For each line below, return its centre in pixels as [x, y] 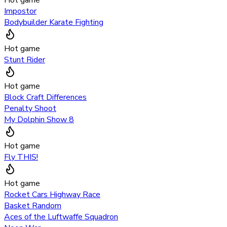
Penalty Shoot [30, 108]
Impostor [20, 11]
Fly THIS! [21, 157]
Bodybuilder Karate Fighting [54, 22]
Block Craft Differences [45, 97]
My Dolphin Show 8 [39, 119]
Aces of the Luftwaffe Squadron [61, 217]
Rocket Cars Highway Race [52, 194]
